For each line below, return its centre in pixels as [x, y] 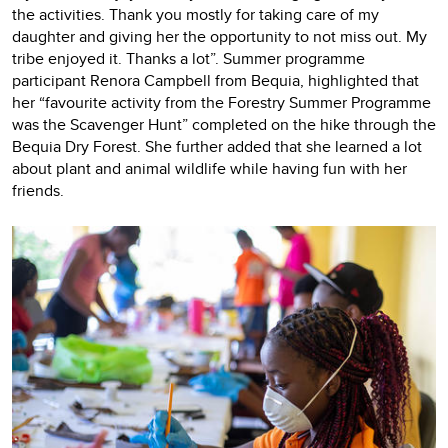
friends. [42, 191]
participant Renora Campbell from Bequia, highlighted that [215, 81]
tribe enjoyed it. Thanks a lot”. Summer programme [188, 59]
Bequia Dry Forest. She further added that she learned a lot [217, 147]
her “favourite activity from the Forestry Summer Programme [221, 103]
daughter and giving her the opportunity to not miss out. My [219, 37]
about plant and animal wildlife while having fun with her [209, 169]
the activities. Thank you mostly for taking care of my [195, 15]
